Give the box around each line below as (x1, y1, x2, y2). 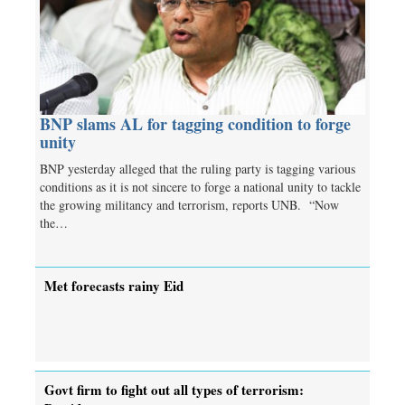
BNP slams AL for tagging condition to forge (40, 111, 351, 136)
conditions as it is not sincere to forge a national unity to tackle (40, 177, 361, 195)
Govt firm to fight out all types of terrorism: (44, 379, 304, 400)
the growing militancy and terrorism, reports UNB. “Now (40, 195, 339, 213)
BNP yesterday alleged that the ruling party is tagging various (40, 159, 355, 177)
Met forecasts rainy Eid (44, 275, 184, 296)
